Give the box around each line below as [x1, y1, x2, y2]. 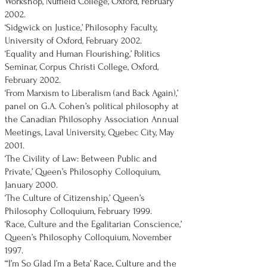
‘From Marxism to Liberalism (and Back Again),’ [5, 88, 178, 98]
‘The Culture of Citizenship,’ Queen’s [5, 193, 145, 203]
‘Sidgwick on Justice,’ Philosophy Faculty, [5, 22, 157, 33]
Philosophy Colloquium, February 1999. [5, 206, 152, 216]
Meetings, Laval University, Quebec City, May [5, 127, 175, 138]
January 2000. [5, 179, 58, 190]
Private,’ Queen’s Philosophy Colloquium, [5, 166, 160, 177]
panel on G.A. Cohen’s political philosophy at [5, 101, 179, 111]
